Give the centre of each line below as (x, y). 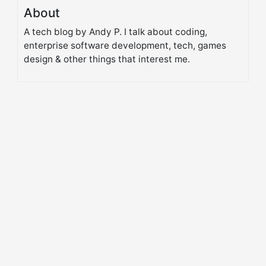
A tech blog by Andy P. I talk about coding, (115, 32)
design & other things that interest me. (107, 59)
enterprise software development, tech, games (125, 45)
